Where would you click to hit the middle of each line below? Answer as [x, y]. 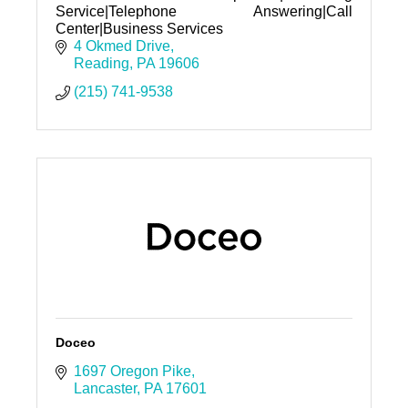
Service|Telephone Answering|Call [204, 12]
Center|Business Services [139, 29]
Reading [101, 64]
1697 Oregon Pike [132, 372]
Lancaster [105, 389]
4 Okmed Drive [122, 46]
